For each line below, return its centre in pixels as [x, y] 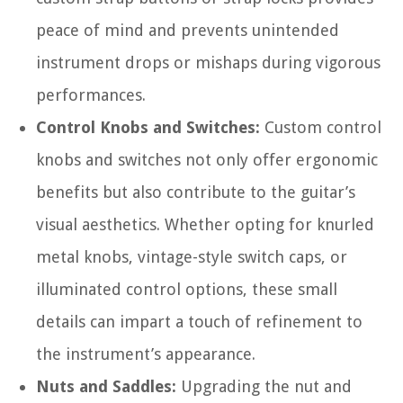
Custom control [321, 128]
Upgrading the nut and [264, 387]
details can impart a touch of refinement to [199, 322]
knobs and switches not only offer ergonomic [207, 160]
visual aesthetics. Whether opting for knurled [205, 225]
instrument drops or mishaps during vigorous [208, 63]
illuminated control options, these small [187, 290]
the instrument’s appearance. [146, 354]
